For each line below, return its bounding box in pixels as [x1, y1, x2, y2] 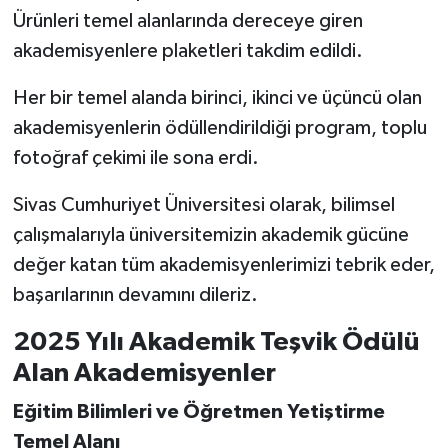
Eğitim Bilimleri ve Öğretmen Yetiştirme [12, 402, 385, 423]
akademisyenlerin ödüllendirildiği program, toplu [12, 117, 427, 138]
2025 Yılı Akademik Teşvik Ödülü [12, 328, 419, 355]
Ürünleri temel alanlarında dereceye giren [12, 10, 363, 31]
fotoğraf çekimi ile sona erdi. [12, 147, 259, 168]
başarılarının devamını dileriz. [12, 284, 258, 305]
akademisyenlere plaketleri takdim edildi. [12, 40, 363, 61]
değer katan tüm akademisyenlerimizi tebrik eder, [12, 254, 435, 275]
